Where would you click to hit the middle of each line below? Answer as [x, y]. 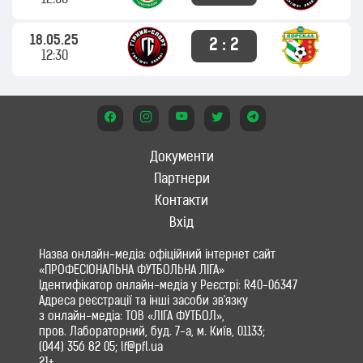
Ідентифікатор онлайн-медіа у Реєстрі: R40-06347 [168, 286]
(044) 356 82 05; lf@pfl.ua [101, 348]
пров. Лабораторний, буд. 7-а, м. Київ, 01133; [152, 333]
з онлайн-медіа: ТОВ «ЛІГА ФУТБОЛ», [132, 317]
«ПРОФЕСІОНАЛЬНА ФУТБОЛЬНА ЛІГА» [132, 271]
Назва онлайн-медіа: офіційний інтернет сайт [157, 256]
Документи [181, 158]
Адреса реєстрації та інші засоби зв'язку [143, 302]
